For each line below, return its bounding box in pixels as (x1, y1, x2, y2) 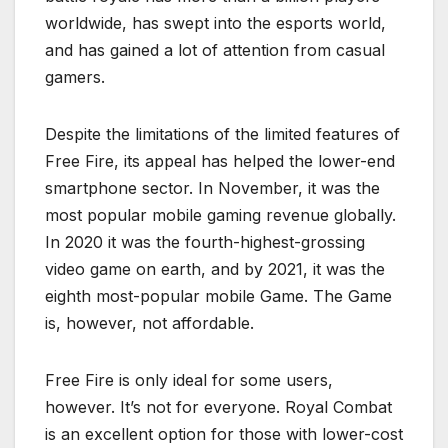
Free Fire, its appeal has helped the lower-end (45, 151, 395, 172)
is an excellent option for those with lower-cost (45, 424, 403, 445)
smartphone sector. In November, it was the (45, 178, 380, 199)
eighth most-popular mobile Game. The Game (45, 286, 392, 307)
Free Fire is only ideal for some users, (45, 370, 333, 391)
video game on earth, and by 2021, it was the (45, 259, 385, 280)
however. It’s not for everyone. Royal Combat (45, 397, 392, 418)
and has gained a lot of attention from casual (45, 40, 385, 61)
